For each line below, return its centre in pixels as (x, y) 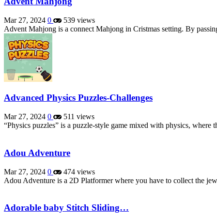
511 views (78, 117)
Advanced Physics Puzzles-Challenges (78, 98)
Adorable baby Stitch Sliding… (66, 208)
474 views (78, 171)
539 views (78, 20)
